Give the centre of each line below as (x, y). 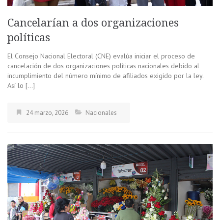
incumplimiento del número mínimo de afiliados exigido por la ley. (105, 75)
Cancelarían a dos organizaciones (93, 23)
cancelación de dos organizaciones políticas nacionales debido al (103, 66)
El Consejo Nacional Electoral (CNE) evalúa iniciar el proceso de (101, 56)
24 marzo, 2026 (47, 112)
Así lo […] (21, 85)
